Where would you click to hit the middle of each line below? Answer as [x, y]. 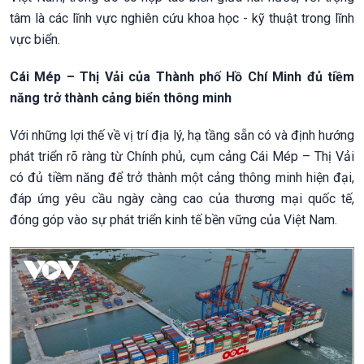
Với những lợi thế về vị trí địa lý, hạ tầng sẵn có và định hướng [182, 135]
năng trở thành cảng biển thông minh [121, 97]
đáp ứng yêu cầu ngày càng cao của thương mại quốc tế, [182, 198]
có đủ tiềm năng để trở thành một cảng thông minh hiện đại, [182, 177]
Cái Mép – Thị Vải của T [87, 76]
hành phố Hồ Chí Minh [233, 76]
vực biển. [35, 39]
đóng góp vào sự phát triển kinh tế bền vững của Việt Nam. [173, 219]
